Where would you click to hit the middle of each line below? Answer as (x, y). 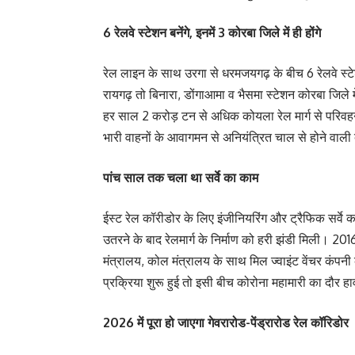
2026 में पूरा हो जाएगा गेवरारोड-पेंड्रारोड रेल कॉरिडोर (226, 323)
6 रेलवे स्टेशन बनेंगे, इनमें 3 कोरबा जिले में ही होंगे (212, 32)
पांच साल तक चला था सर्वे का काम (181, 177)
